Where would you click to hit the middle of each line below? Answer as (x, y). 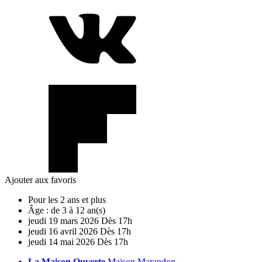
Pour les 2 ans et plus (67, 199)
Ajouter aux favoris (40, 180)
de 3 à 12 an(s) (78, 210)
